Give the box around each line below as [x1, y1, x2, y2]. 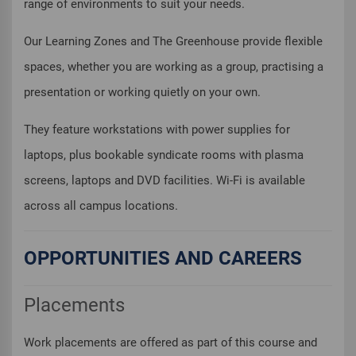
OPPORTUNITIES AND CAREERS [24, 247, 302, 270]
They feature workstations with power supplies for [24, 122, 290, 137]
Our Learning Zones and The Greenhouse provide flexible [24, 34, 323, 49]
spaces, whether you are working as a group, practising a [24, 60, 323, 75]
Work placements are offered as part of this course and [24, 335, 317, 350]
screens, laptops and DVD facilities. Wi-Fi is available [24, 173, 305, 188]
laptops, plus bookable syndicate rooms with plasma [24, 148, 304, 163]
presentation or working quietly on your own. [24, 85, 261, 100]
